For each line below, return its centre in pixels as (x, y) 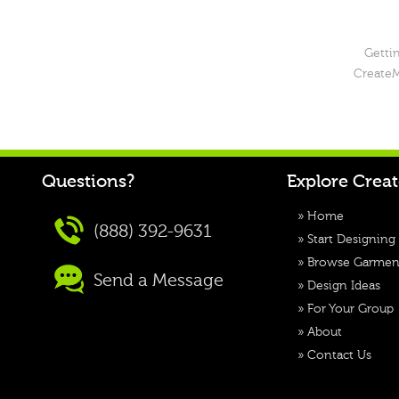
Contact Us (339, 355)
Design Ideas (344, 286)
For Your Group (350, 309)
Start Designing (351, 240)
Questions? (88, 183)
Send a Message (156, 281)
